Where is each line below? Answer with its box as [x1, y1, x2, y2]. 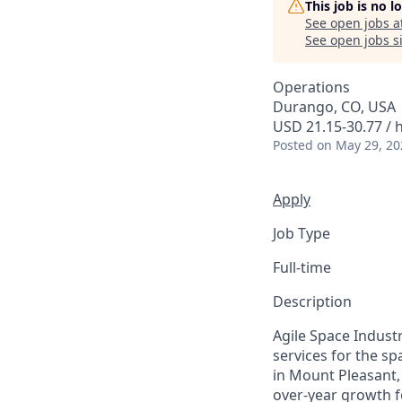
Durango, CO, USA [273, 97, 396, 117]
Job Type [273, 223, 330, 243]
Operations [273, 77, 350, 97]
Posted [273, 136, 313, 153]
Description [273, 292, 352, 311]
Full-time [273, 258, 331, 277]
